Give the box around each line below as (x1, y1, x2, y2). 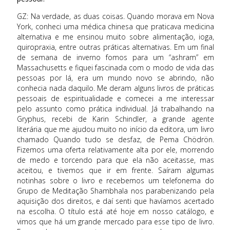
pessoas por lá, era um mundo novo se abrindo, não (17, 73, 214, 83)
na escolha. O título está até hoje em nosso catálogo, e (17, 206, 214, 217)
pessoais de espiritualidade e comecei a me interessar (17, 93, 214, 104)
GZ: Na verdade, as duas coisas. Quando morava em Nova (17, 11, 214, 22)
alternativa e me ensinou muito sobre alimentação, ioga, (17, 32, 214, 42)
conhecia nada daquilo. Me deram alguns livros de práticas (17, 83, 214, 93)
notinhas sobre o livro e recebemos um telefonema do (17, 176, 214, 186)
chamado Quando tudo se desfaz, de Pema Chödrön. (17, 135, 214, 145)
